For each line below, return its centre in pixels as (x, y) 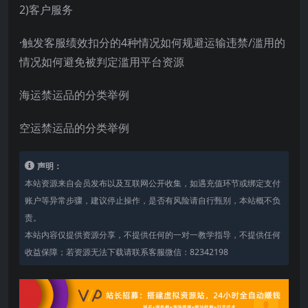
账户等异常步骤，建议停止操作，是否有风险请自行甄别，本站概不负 (153, 200)
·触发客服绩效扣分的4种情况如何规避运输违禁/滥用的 (152, 42)
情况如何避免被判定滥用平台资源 (102, 62)
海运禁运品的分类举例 (74, 95)
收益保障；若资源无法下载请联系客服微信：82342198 (126, 252)
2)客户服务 (46, 9)
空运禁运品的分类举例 (74, 128)
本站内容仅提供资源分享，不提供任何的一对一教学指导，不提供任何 (153, 234)
